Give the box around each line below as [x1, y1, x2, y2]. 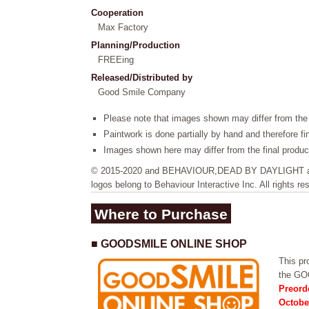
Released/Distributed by [91, 72, 192, 83]
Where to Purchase [94, 206, 228, 222]
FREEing [98, 54, 134, 65]
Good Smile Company [98, 87, 186, 97]
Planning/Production [91, 40, 180, 50]
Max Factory [98, 22, 148, 32]
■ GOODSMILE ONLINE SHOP [91, 238, 247, 250]
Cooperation [91, 8, 143, 18]
